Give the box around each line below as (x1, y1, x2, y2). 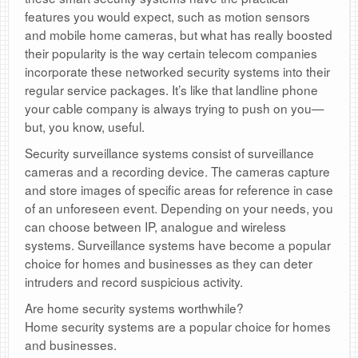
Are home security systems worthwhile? (25, 299, 244, 317)
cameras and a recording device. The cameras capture (25, 162, 330, 181)
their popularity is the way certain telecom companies (25, 44, 317, 62)
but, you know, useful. (25, 117, 145, 136)
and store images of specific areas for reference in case (25, 181, 333, 199)
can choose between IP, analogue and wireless (25, 217, 286, 236)
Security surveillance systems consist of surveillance (25, 144, 314, 162)
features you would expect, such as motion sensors (25, 7, 310, 26)
